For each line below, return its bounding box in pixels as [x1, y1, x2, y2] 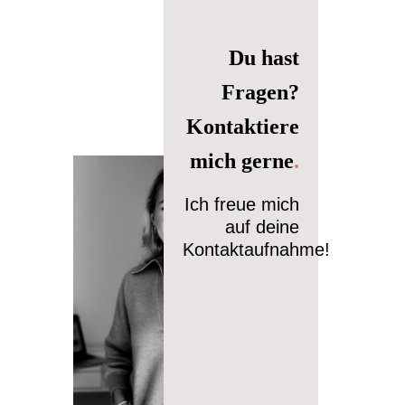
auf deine [224, 217, 299, 238]
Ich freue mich [184, 194, 299, 215]
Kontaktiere [185, 115, 299, 139]
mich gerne [189, 149, 294, 174]
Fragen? [221, 80, 299, 105]
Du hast [228, 46, 299, 71]
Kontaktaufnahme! [182, 240, 330, 260]
